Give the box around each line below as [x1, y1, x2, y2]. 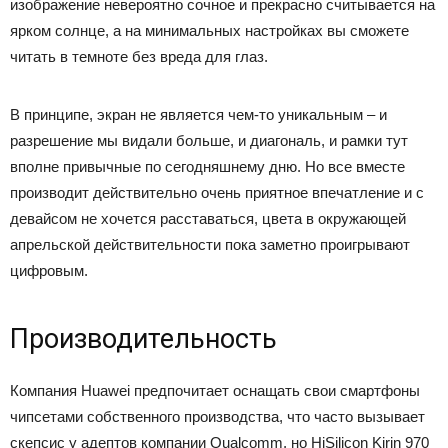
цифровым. [10, 262, 88, 279]
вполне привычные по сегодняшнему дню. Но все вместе [10, 158, 405, 175]
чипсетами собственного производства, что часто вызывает [10, 408, 425, 425]
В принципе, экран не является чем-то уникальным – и [10, 106, 387, 123]
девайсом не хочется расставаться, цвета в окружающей [10, 210, 406, 227]
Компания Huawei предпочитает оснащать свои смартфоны [10, 382, 420, 399]
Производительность [10, 323, 277, 355]
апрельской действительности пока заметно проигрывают [10, 236, 410, 253]
